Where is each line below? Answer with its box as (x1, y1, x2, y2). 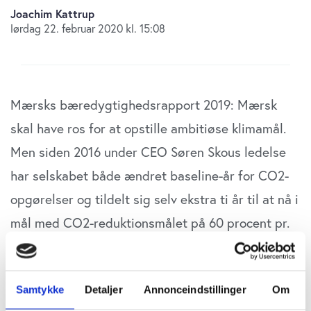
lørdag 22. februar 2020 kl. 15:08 (10, 21, 165, 36)
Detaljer (84, 283, 123, 295)
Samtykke (16, 283, 64, 295)
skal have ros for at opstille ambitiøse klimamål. (10, 119, 286, 137)
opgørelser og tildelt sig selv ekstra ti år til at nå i (10, 190, 299, 208)
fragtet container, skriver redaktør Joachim (10, 237, 258, 255)
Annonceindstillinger (143, 283, 246, 295)
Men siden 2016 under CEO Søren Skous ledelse (10, 143, 286, 161)
